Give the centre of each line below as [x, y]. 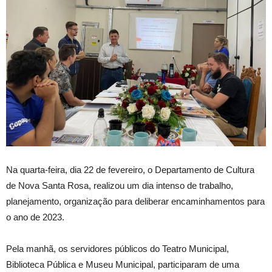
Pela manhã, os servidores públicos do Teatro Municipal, [117, 249]
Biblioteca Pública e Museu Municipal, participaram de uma [123, 265]
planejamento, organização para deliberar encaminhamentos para [135, 202]
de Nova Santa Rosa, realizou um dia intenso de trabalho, [120, 186]
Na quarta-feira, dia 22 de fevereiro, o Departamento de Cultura [130, 170]
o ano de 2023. [35, 217]
